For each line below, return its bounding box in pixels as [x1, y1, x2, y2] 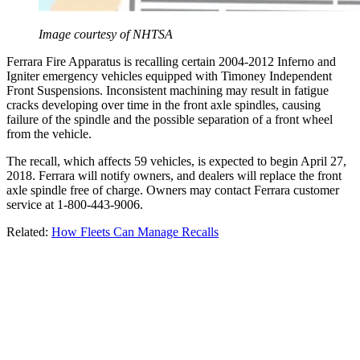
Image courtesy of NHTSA [39, 27, 173, 42]
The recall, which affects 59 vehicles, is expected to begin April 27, [6, 154, 346, 169]
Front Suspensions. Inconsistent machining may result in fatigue [6, 84, 329, 98]
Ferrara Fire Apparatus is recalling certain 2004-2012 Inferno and [6, 55, 336, 69]
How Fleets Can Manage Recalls [51, 225, 219, 239]
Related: [6, 225, 51, 239]
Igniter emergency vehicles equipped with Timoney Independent [6, 69, 332, 84]
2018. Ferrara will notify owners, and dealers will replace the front [6, 169, 342, 183]
